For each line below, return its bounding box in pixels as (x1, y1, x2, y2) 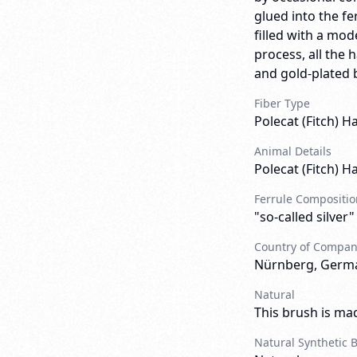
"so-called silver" (253, 208, 355, 226)
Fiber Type (253, 96, 310, 111)
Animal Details (253, 143, 331, 159)
